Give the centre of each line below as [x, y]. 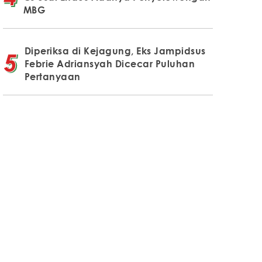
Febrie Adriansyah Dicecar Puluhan [110, 63]
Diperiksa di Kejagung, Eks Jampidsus [115, 51]
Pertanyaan [52, 76]
